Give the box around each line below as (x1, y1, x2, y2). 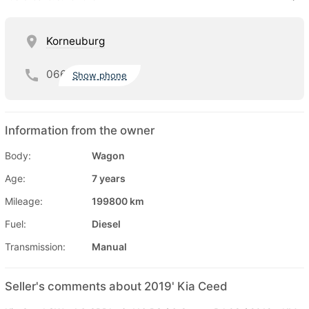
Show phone (72, 70, 128, 81)
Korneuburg (46, 34, 105, 48)
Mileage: (5, 195, 43, 207)
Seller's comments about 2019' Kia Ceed (5, 279, 228, 293)
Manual (92, 240, 127, 252)
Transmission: (5, 240, 66, 252)
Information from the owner (5, 123, 154, 137)
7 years (92, 172, 126, 184)
